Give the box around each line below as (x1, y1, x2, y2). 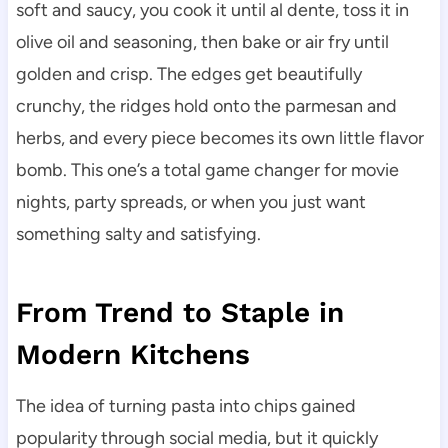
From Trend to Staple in (15, 296, 344, 330)
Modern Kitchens (15, 338, 250, 372)
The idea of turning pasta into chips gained (15, 395, 356, 418)
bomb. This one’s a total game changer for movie (15, 159, 399, 182)
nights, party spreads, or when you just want (15, 191, 366, 214)
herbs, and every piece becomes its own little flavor (15, 127, 424, 150)
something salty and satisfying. (15, 223, 261, 246)
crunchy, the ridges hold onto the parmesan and (15, 95, 397, 118)
